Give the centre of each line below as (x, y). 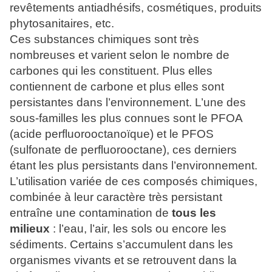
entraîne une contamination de (89, 213)
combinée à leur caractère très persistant (116, 197)
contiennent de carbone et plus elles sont (117, 87)
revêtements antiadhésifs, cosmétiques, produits (136, 8)
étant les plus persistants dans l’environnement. (134, 166)
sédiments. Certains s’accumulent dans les (121, 245)
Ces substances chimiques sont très (104, 39)
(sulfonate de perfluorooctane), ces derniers (123, 150)
